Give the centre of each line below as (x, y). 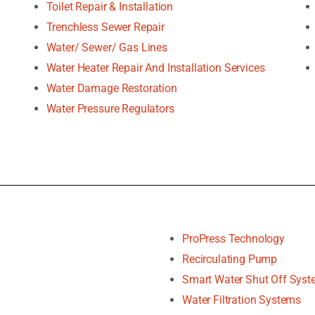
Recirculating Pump (230, 259)
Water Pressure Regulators (110, 108)
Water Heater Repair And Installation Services (155, 67)
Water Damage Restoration (111, 88)
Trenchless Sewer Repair (105, 27)
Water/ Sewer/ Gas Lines (107, 47)
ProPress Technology (233, 238)
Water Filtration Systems (242, 300)
